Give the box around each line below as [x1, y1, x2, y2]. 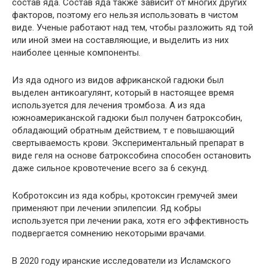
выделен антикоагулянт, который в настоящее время [12, 87, 234, 98]
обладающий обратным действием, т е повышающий [12, 124, 234, 136]
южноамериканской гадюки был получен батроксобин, [12, 112, 242, 123]
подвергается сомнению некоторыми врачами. [12, 227, 206, 239]
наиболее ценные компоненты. [12, 47, 141, 58]
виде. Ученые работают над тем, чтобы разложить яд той [12, 22, 253, 33]
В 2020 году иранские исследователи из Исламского [12, 255, 231, 266]
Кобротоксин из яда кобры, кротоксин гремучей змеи [12, 190, 237, 201]
